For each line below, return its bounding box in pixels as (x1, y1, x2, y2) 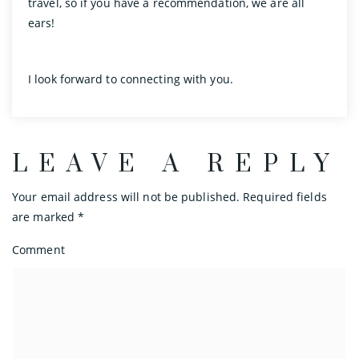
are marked (12, 208, 79, 224)
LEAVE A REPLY (12, 148, 340, 179)
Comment (12, 241, 65, 257)
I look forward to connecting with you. (28, 71, 236, 87)
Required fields (240, 188, 327, 204)
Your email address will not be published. (12, 188, 240, 204)
